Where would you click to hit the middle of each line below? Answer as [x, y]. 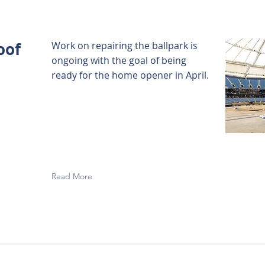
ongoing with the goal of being [119, 60]
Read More [72, 176]
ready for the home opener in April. [130, 75]
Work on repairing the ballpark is [125, 46]
